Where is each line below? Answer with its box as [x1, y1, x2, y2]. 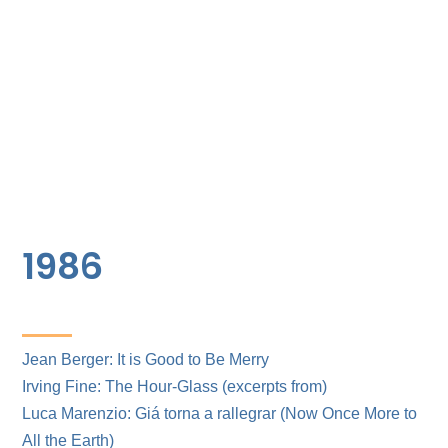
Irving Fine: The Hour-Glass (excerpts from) [22, 377, 328, 395]
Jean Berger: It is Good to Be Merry [22, 350, 270, 368]
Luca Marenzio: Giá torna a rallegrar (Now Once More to [22, 404, 418, 422]
